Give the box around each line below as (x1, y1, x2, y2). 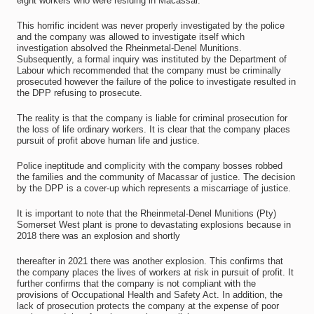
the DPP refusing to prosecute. (16, 88, 142, 98)
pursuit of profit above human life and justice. (16, 135, 200, 146)
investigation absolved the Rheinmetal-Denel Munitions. (16, 43, 242, 53)
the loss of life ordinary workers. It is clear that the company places (16, 124, 290, 135)
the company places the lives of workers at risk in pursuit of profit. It (16, 267, 294, 278)
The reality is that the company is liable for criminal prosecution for (16, 113, 287, 123)
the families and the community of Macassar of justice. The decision (16, 172, 295, 182)
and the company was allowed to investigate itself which (16, 32, 245, 42)
